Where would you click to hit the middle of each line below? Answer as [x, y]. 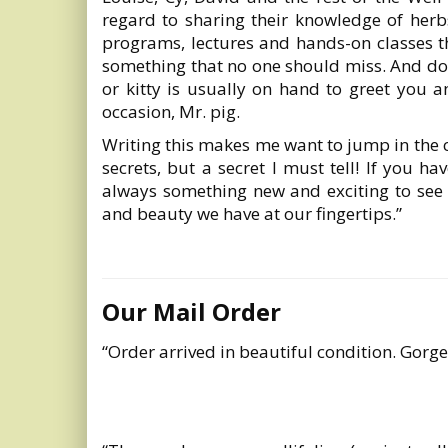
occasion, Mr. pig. [171, 111]
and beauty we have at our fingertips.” [252, 213]
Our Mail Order [191, 311]
